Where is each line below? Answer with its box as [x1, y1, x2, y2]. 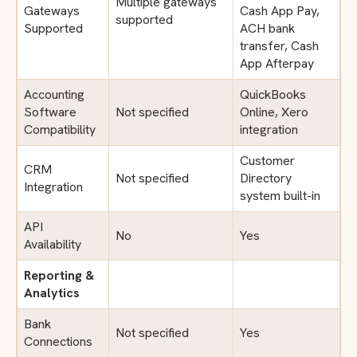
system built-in [240, 186, 320, 204]
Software [24, 103, 76, 120]
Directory [240, 169, 292, 186]
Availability [24, 235, 81, 253]
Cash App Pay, [240, 2, 320, 19]
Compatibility [24, 120, 96, 138]
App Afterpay [240, 54, 314, 72]
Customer [240, 151, 295, 169]
